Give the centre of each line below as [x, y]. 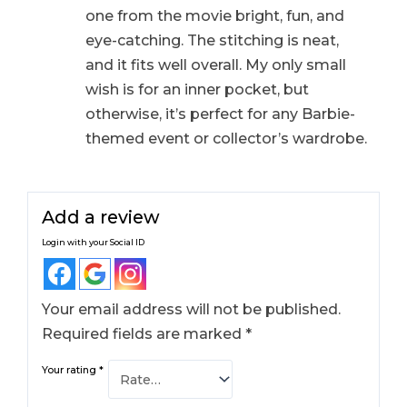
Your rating [71, 370]
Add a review [101, 217]
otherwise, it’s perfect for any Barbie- [220, 114]
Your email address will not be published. [192, 309]
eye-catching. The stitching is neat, [212, 40]
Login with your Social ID [94, 242]
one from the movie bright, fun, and [214, 15]
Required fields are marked [144, 333]
